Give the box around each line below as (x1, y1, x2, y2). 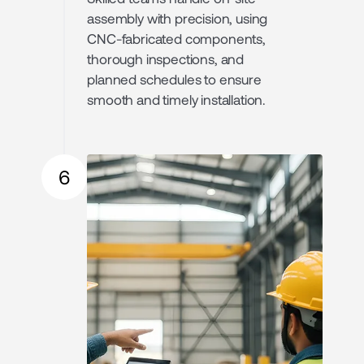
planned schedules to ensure (87, 71, 262, 88)
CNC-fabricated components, (87, 30, 266, 47)
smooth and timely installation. (87, 91, 266, 108)
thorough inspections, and (87, 50, 245, 67)
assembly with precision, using (87, 10, 268, 27)
